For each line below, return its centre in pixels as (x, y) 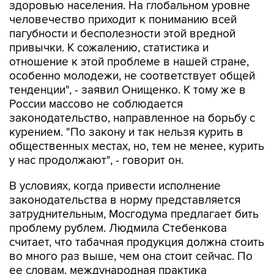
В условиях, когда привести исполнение (115, 186)
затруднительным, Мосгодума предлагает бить (134, 214)
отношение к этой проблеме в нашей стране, (129, 62)
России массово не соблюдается (96, 104)
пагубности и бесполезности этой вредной (122, 34)
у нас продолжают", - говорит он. (96, 161)
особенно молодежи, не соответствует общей (132, 76)
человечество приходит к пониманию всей (123, 20)
